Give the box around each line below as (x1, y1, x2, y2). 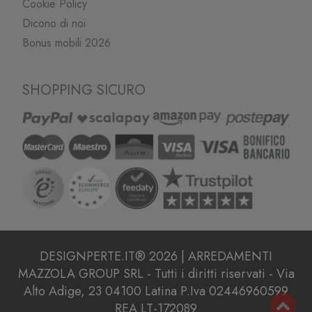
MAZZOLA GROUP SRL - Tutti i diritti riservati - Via (17, 265, 295, 283)
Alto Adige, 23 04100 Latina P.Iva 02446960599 (24, 282, 288, 301)
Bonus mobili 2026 (22, 35, 111, 52)
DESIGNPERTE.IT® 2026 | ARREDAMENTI (40, 247, 272, 266)
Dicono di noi (22, 15, 86, 32)
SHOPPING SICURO (22, 80, 146, 101)
